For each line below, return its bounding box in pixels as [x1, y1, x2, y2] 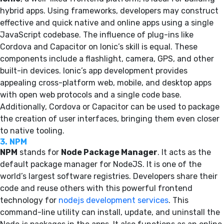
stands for [17, 147, 61, 157]
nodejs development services [58, 195, 168, 205]
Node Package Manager [61, 147, 157, 157]
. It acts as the [157, 147, 211, 157]
